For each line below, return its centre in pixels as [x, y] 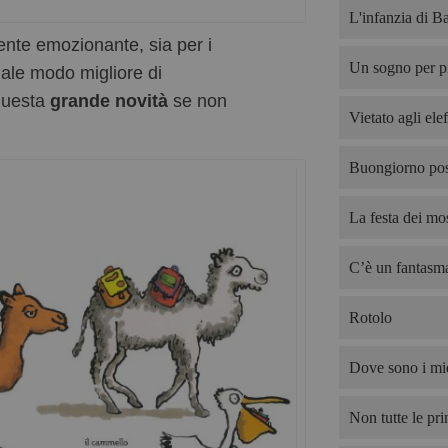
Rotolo [370, 317]
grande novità [109, 101]
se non [197, 101]
